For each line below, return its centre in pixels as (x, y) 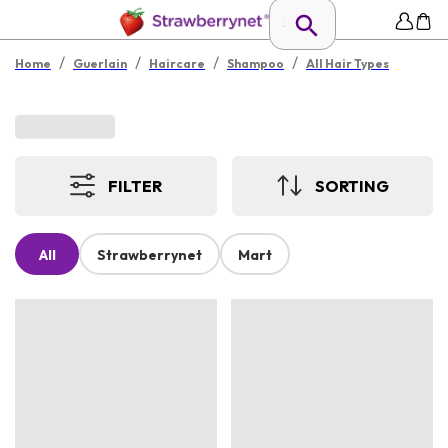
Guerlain (100, 63)
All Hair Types (347, 63)
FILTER (135, 185)
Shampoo (255, 63)
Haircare (177, 63)
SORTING (351, 185)
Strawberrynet (149, 255)
